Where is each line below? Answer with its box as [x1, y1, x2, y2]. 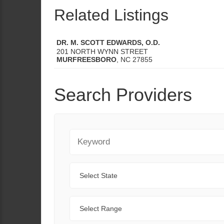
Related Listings [54, 6, 168, 24]
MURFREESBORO [56, 55, 116, 63]
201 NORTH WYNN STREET [56, 47, 148, 55]
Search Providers [54, 84, 192, 105]
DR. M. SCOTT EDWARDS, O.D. [56, 38, 160, 46]
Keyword [69, 130, 100, 138]
